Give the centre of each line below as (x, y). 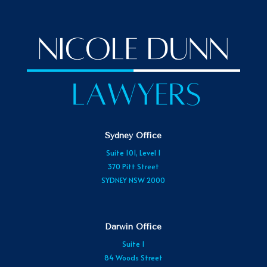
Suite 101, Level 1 (133, 152)
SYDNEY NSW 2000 (133, 180)
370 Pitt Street (133, 166)
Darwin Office (133, 226)
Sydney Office (133, 135)
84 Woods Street (133, 257)
